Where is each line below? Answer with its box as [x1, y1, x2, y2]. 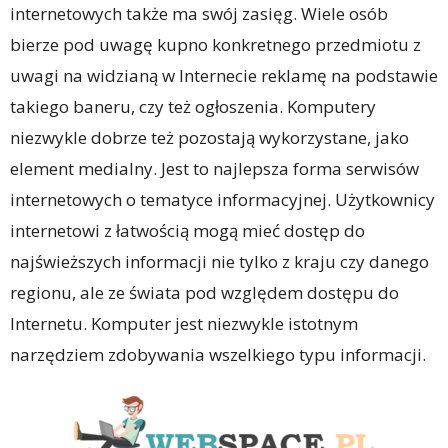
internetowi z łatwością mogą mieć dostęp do [10, 218, 365, 242]
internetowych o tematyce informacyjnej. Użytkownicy [10, 187, 435, 211]
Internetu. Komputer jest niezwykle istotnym [10, 311, 358, 335]
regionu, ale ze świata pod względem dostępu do [10, 280, 399, 304]
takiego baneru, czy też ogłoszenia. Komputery [10, 94, 376, 118]
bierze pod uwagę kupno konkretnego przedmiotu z [10, 32, 421, 56]
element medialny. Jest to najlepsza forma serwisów [10, 156, 419, 180]
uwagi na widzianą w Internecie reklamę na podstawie [10, 63, 438, 87]
